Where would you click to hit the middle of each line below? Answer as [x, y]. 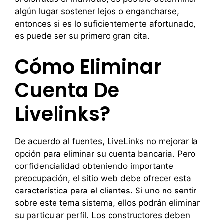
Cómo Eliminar [88, 67]
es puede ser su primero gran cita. [82, 36]
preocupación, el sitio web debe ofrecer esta [103, 178]
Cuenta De [67, 90]
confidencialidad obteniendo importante [94, 166]
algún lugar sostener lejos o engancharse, [97, 11]
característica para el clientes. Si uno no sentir [106, 190]
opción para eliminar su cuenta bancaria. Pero [105, 153]
